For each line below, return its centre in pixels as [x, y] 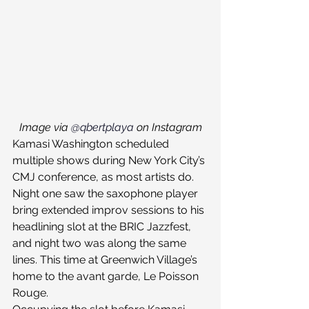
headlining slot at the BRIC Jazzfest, [103, 226]
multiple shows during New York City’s [110, 160]
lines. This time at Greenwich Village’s [106, 259]
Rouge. [30, 292]
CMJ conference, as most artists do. [104, 177]
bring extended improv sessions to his [110, 210]
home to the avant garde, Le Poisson [107, 276]
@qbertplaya [102, 127]
